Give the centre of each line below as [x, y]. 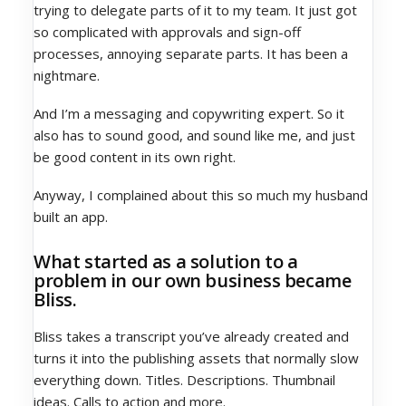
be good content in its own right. [135, 157]
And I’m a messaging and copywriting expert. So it [189, 113]
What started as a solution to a [166, 261]
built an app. [71, 217]
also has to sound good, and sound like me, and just [194, 135]
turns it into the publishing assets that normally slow [196, 358]
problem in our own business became [193, 280]
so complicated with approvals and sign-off [167, 32]
